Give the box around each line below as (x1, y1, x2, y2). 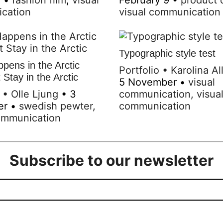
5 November (119, 76, 177, 88)
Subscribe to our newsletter (9, 151, 214, 170)
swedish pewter (19, 100, 93, 112)
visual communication (119, 5, 221, 18)
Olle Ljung (11, 88, 58, 100)
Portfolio (119, 64, 159, 76)
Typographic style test (119, 47, 216, 59)
